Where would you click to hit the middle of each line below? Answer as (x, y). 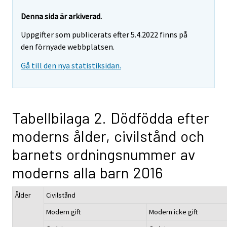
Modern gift (63, 212)
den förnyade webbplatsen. (68, 47)
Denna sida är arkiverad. (61, 16)
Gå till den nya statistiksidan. (71, 66)
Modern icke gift (173, 212)
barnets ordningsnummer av (104, 154)
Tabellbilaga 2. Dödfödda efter (111, 118)
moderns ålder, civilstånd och (108, 136)
